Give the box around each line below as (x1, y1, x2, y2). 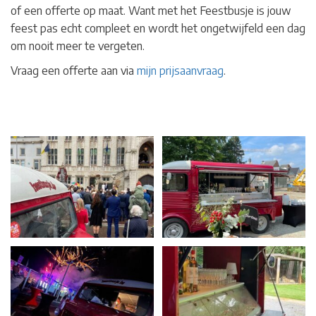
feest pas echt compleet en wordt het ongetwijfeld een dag (11, 20, 305, 35)
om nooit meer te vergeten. (11, 38, 145, 53)
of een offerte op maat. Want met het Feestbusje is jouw (11, 3, 291, 18)
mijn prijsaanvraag (137, 63, 224, 78)
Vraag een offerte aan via (11, 63, 137, 78)
